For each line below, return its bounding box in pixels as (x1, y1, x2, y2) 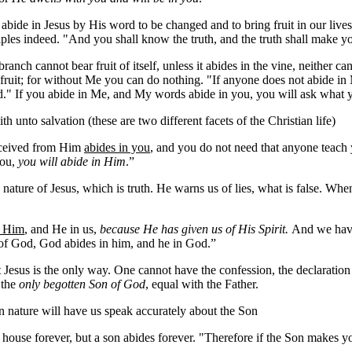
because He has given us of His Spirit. (100, 222, 291, 236)
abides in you (84, 141, 150, 154)
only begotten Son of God (19, 277, 145, 291)
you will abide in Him (18, 155, 126, 168)
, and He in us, (24, 222, 100, 236)
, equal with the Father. (145, 277, 258, 291)
